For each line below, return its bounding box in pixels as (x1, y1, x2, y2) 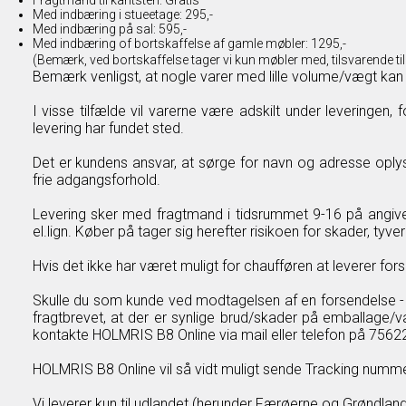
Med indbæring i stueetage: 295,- (32, 7, 213, 22)
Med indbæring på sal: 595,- (32, 22, 187, 36)
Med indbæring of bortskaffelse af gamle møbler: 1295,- (32, 36, 346, 51)
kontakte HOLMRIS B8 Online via (32, 326, 241, 343)
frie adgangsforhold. (32, 171, 160, 188)
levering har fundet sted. (32, 120, 184, 137)
